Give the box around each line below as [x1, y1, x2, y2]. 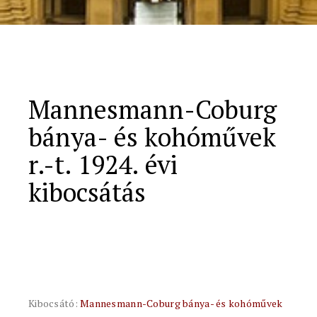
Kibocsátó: [28, 296, 81, 310]
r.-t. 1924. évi [28, 148, 178, 181]
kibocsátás [28, 175, 146, 209]
